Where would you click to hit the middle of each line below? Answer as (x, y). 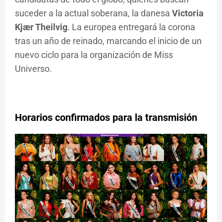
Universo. (33, 69)
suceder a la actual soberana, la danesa (93, 13)
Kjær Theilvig (41, 27)
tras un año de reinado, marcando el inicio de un (108, 41)
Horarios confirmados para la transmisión (106, 118)
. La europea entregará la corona (131, 27)
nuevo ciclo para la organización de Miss (94, 55)
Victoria (188, 13)
